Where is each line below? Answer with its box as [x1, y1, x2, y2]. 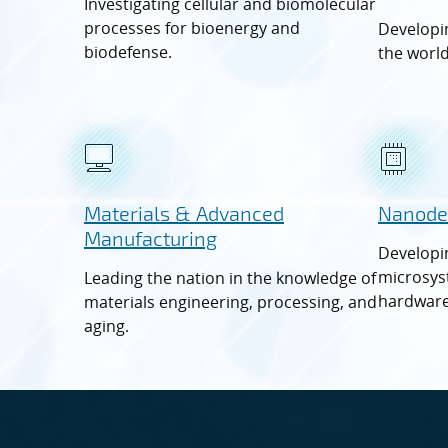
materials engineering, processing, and [84, 290, 377, 313]
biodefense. [84, 40, 172, 63]
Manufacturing [84, 225, 217, 250]
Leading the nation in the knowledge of [84, 266, 376, 289]
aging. [84, 314, 129, 337]
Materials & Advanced [84, 200, 284, 225]
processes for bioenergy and [84, 16, 300, 39]
